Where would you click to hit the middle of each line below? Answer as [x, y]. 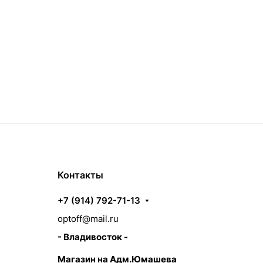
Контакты [80, 175]
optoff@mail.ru [88, 219]
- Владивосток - [93, 237]
